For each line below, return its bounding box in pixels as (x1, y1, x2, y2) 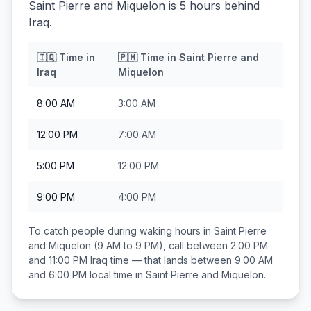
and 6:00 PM (28, 269, 87, 280)
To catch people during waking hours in (28, 225, 214, 237)
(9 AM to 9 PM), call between (91, 239, 230, 251)
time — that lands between (108, 254, 235, 266)
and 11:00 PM (28, 254, 87, 266)
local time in (87, 269, 146, 280)
